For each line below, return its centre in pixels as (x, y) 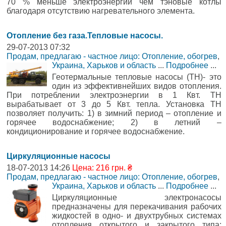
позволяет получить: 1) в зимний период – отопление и (114, 113)
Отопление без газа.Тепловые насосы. (85, 36)
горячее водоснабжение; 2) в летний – (114, 122)
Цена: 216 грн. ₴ (102, 168)
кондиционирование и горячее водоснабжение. (96, 131)
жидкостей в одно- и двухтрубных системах (137, 216)
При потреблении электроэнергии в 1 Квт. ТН (114, 95)
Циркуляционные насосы (59, 156)
